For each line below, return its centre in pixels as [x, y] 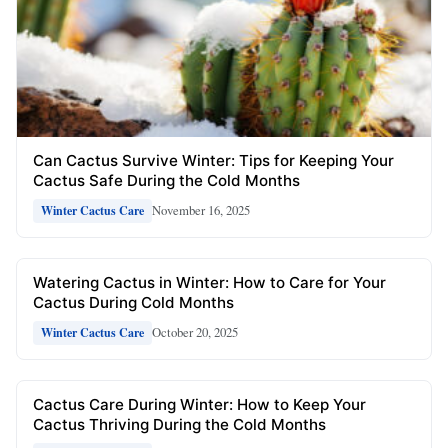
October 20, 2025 [195, 332]
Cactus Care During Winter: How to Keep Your [199, 404]
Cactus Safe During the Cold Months [166, 180]
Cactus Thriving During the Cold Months [179, 424]
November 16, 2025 [201, 210]
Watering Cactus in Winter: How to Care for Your [209, 282]
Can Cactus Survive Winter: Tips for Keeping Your [213, 160]
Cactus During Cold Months [133, 302]
